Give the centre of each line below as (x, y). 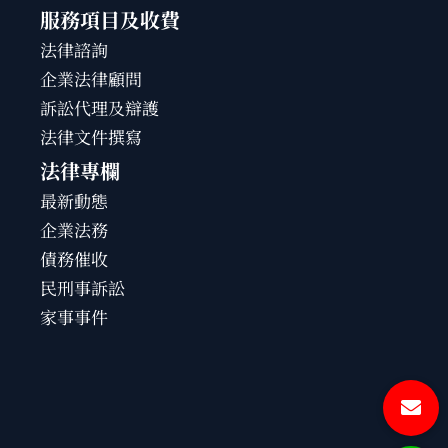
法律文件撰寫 (91, 137)
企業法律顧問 (91, 79)
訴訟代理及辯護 (100, 108)
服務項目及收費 (110, 20)
